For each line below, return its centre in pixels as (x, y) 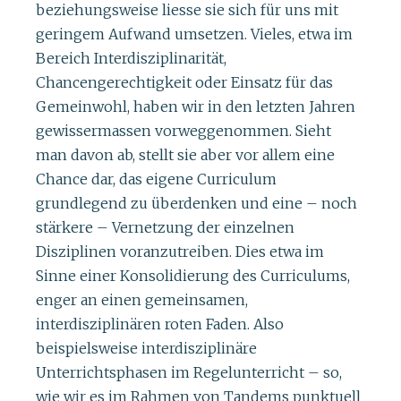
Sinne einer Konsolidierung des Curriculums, (193, 275)
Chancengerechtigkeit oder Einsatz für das (184, 82)
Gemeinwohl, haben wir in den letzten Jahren (196, 106)
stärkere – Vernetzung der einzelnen (165, 227)
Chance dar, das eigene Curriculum (156, 179)
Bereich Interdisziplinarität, (131, 58)
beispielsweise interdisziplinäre (146, 348)
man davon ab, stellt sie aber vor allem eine (185, 154)
